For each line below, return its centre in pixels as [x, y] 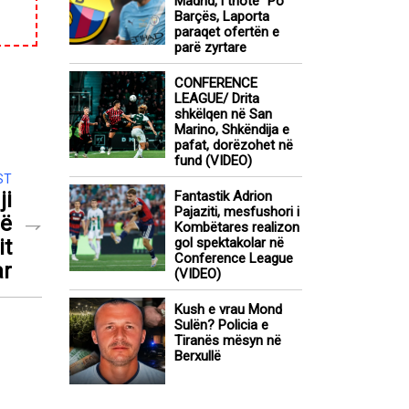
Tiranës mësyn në [228, 341]
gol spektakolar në [229, 243]
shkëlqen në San [223, 115]
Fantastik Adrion [223, 197]
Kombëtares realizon [237, 228]
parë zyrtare [210, 48]
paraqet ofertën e [227, 32]
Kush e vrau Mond [228, 310]
